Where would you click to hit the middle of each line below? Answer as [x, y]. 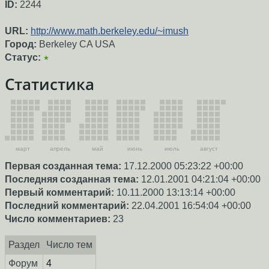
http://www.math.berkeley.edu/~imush [110, 31]
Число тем [69, 244]
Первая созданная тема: [63, 166]
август [209, 148]
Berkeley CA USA [76, 44]
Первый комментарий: [59, 192]
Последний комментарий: [67, 205]
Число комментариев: [58, 219]
